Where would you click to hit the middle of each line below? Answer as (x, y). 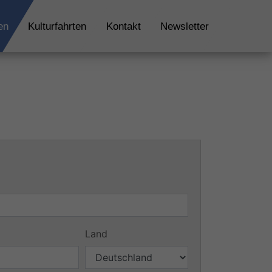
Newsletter (184, 26)
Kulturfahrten (57, 26)
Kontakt (123, 26)
